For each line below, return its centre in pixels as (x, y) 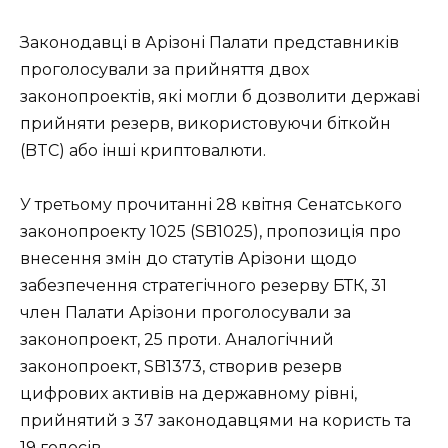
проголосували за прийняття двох (164, 70)
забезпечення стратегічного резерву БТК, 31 (203, 286)
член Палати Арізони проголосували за (185, 313)
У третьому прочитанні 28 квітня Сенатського (211, 205)
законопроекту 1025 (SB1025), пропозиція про (210, 232)
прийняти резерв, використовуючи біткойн (205, 124)
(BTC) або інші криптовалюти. (143, 151)
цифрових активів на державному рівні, (188, 394)
